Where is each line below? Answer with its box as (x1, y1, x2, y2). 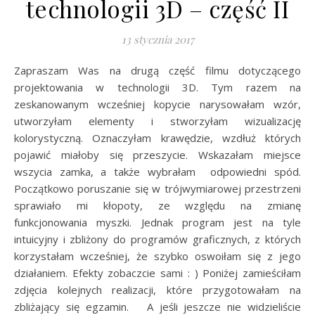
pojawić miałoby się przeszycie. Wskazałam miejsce (14, 148, 301, 162)
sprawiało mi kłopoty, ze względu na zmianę (14, 198, 301, 213)
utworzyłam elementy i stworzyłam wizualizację (14, 114, 301, 129)
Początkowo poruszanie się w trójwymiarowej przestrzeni (14, 181, 301, 196)
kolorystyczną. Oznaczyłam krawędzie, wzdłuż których (14, 131, 301, 146)
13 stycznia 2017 (121, 32, 194, 47)
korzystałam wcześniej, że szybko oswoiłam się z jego (14, 249, 301, 264)
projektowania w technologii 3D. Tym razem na (14, 80, 301, 95)
